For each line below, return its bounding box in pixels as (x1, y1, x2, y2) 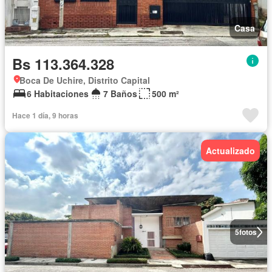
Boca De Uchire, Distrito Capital (19, 74, 150, 87)
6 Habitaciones (27, 87, 89, 100)
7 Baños (103, 87, 137, 100)
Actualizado (206, 144, 255, 157)
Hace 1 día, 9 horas (12, 110, 78, 121)
